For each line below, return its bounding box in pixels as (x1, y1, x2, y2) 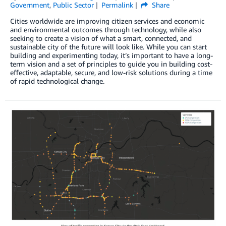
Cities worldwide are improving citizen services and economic (10, 16, 204, 25)
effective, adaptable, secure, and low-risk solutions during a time (10, 68, 212, 77)
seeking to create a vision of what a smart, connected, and (10, 33, 192, 42)
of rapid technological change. (10, 76, 104, 85)
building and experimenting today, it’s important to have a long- (10, 50, 213, 60)
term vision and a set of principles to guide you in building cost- (10, 59, 212, 68)
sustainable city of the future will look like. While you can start (10, 42, 207, 51)
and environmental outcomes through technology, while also (10, 25, 201, 34)
